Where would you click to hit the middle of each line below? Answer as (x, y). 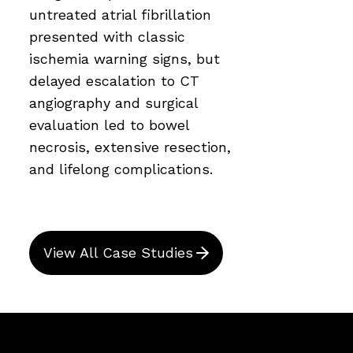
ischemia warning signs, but (124, 58)
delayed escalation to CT (114, 80)
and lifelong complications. (121, 169)
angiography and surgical (113, 102)
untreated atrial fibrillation (120, 14)
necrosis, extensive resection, (130, 147)
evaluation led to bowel (109, 124)
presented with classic (107, 36)
